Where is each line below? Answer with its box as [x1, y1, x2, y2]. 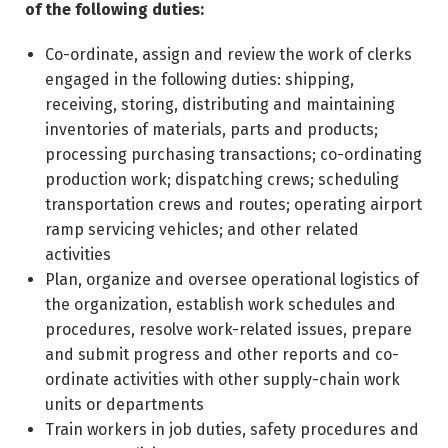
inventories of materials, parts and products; [45, 120, 378, 139]
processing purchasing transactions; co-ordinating [45, 145, 422, 164]
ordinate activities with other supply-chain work [45, 370, 400, 389]
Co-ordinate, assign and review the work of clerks [45, 45, 412, 64]
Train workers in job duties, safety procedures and [45, 420, 419, 439]
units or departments [45, 395, 204, 414]
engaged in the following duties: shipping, [45, 70, 354, 89]
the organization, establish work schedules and [45, 295, 396, 314]
